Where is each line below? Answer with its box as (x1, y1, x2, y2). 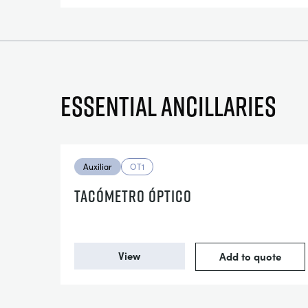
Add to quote (219, 249, 281, 264)
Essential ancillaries (60, 87, 276, 124)
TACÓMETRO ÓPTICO (74, 185, 192, 207)
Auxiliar (83, 160, 112, 173)
